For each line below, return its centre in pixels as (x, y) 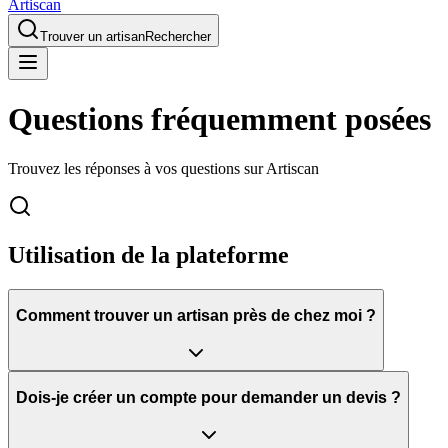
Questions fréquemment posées (219, 119)
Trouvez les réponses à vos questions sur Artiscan (163, 168)
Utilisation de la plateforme (148, 254)
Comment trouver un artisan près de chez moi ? (196, 316)
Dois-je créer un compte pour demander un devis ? (208, 398)
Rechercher (178, 36)
